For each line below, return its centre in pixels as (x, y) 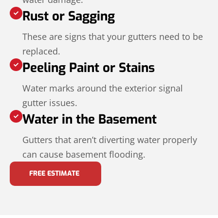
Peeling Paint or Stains (89, 68)
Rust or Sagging (69, 16)
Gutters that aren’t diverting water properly (110, 139)
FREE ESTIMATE (54, 173)
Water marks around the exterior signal (103, 88)
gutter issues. (50, 102)
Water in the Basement (90, 119)
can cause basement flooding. (84, 154)
